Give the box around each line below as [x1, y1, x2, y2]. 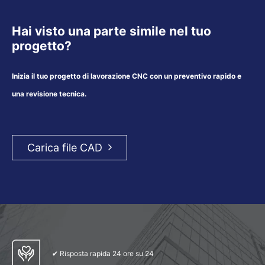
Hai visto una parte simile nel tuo [12, 23, 211, 38]
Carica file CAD [27, 141, 102, 154]
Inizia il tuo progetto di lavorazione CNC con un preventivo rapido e [12, 71, 241, 80]
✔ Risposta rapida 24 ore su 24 [52, 248, 156, 258]
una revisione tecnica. [12, 89, 87, 98]
